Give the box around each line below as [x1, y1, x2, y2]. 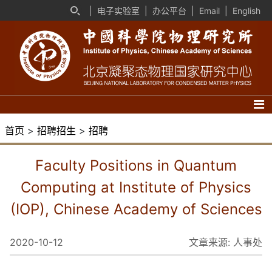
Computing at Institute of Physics [21, 178, 251, 196]
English [233, 5, 260, 16]
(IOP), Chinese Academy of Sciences [10, 200, 262, 218]
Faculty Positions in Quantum [35, 157, 237, 174]
